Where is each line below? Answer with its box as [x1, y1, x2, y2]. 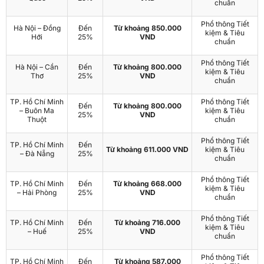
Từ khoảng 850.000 [113, 23, 181, 32]
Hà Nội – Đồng [13, 23, 61, 32]
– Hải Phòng [17, 187, 57, 197]
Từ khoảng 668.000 [113, 179, 181, 188]
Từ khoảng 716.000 [114, 217, 180, 227]
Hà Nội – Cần [15, 62, 58, 71]
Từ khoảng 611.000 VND [106, 144, 189, 154]
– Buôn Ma [19, 105, 54, 115]
